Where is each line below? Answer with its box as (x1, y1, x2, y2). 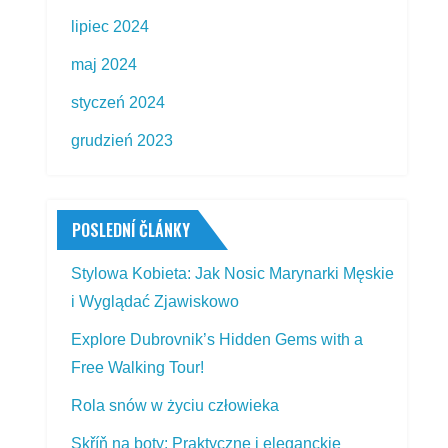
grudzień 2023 (71, 131, 174, 149)
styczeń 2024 (71, 93, 166, 111)
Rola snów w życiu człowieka (71, 396, 280, 414)
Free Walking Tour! (71, 358, 205, 376)
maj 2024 (71, 55, 138, 73)
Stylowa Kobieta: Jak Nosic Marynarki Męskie (71, 264, 395, 282)
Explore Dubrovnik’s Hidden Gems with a (71, 330, 364, 348)
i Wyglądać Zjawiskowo (71, 292, 240, 310)
